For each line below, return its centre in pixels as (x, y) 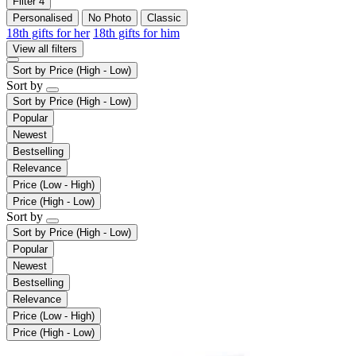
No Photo (110, 17)
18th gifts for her (48, 33)
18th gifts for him (136, 33)
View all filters (45, 48)
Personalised (43, 17)
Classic (164, 17)
